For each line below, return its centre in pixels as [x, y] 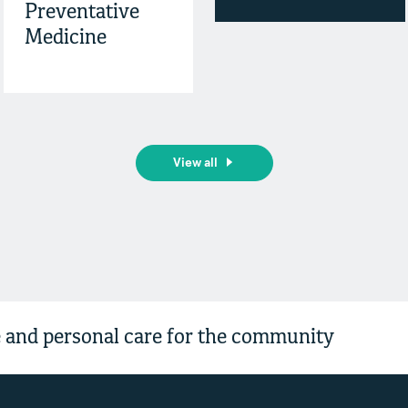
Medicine [65, 38]
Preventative [82, 13]
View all [195, 163]
